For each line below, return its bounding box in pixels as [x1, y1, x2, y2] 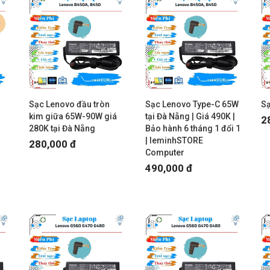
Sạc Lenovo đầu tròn [29, 99, 110, 109]
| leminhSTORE [145, 135, 203, 145]
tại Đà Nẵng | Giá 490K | [145, 111, 235, 121]
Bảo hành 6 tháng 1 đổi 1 [145, 123, 240, 133]
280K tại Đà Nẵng [29, 123, 96, 133]
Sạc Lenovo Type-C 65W [145, 99, 239, 109]
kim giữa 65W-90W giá [29, 111, 118, 121]
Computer [145, 147, 184, 157]
